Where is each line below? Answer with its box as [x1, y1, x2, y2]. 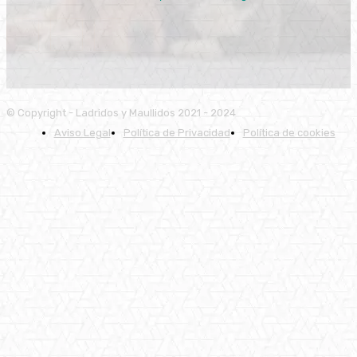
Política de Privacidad [123, 126, 230, 139]
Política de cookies [242, 126, 335, 139]
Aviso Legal [53, 126, 111, 139]
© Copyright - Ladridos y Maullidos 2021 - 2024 [6, 106, 236, 119]
